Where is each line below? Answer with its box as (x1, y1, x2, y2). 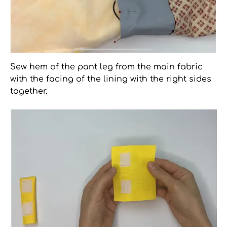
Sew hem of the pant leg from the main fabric (10, 62, 203, 71)
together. (10, 86, 47, 96)
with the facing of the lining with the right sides (10, 74, 211, 84)
